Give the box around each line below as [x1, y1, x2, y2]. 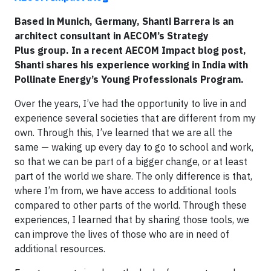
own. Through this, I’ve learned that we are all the [15, 126, 232, 139]
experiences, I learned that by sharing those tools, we [15, 214, 249, 226]
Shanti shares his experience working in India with [15, 59, 248, 71]
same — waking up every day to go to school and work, [15, 141, 253, 153]
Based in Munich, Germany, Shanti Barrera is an [15, 15, 233, 27]
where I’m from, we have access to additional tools [15, 184, 237, 197]
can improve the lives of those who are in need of [15, 228, 229, 240]
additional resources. [15, 243, 105, 255]
